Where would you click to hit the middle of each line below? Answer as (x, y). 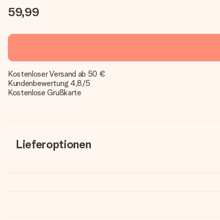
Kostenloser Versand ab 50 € (57, 74)
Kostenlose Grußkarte (45, 93)
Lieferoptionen (54, 144)
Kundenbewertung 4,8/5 (49, 83)
